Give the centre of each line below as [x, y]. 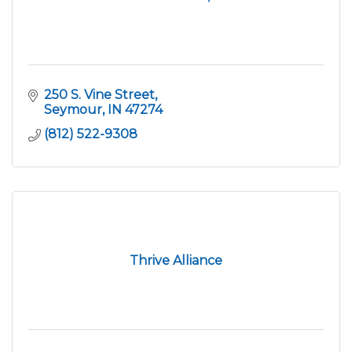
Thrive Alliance [176, 260]
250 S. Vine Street [99, 94]
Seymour [73, 109]
